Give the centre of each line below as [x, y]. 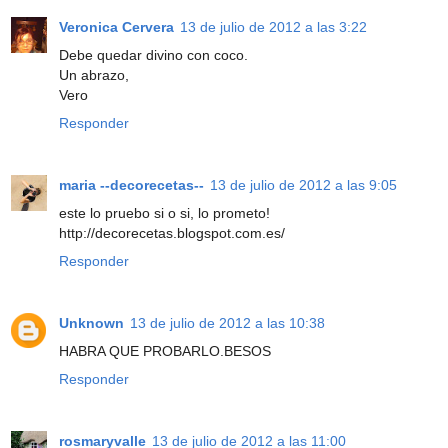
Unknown [91, 322]
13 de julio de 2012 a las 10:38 [227, 322]
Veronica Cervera [116, 26]
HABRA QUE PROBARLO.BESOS [165, 350]
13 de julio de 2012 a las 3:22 [273, 26]
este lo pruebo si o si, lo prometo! [164, 212]
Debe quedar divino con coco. [153, 54]
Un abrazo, [94, 74]
